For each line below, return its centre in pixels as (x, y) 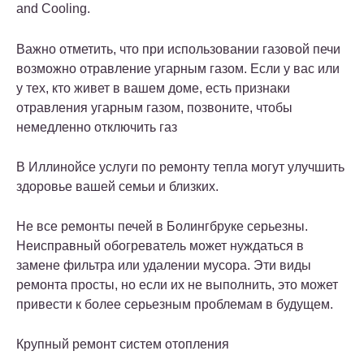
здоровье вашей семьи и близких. (117, 187)
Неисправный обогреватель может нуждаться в (160, 246)
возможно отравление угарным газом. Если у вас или (178, 69)
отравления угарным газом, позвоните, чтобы (154, 108)
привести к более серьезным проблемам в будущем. (175, 305)
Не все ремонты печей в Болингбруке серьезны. (162, 227)
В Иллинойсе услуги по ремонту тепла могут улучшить (180, 167)
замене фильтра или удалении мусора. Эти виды (164, 266)
